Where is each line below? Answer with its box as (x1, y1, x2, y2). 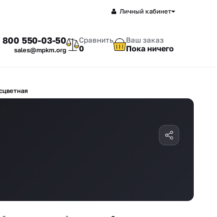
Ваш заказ (126, 35, 164, 45)
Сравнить (79, 35, 113, 45)
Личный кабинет (120, 7, 171, 15)
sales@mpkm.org (14, 46, 66, 54)
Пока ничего (126, 44, 174, 54)
